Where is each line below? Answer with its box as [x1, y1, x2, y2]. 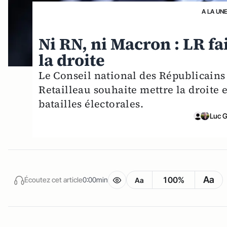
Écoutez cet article [24, 175, 83, 184]
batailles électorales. [39, 96, 144, 111]
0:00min [83, 175, 108, 184]
